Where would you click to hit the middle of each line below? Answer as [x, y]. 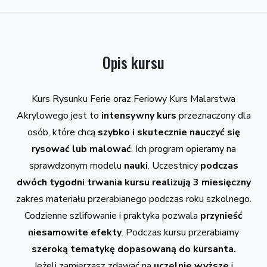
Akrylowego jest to [58, 115]
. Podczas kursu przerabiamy [180, 232]
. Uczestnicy [174, 165]
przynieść [221, 215]
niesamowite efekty [75, 232]
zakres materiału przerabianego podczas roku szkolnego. [133, 199]
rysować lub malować [81, 149]
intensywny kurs [137, 115]
